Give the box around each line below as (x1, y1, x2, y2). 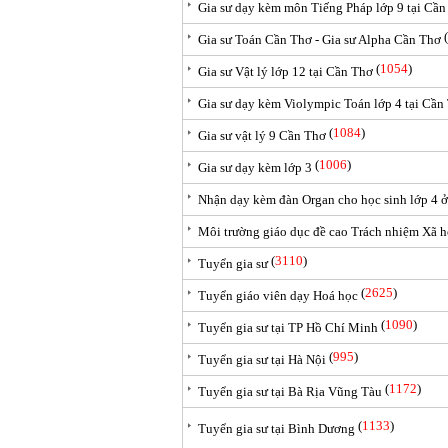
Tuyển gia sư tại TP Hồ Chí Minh (198, 320, 378, 335)
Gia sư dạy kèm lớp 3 (198, 160, 312, 175)
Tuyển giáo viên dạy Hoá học (198, 288, 358, 303)
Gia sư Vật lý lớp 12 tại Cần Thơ (198, 64, 373, 79)
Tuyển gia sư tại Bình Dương (198, 421, 355, 436)
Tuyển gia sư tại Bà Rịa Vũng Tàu (198, 384, 382, 399)
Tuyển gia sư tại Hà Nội (198, 352, 326, 367)
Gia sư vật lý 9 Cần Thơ (198, 128, 326, 143)
